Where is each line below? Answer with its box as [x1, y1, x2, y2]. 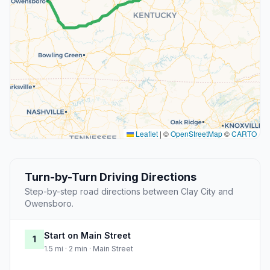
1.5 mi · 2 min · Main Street [44, 244, 133, 254]
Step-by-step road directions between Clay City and [25, 186, 233, 197]
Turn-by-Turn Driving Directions [25, 171, 196, 184]
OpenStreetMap [171, 128, 222, 139]
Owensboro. [25, 198, 74, 209]
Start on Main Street [44, 230, 131, 241]
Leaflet [134, 128, 158, 139]
